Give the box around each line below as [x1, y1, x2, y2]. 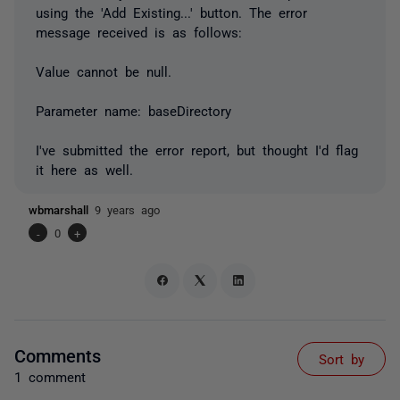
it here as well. [36, 162, 133, 176]
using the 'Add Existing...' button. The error [36, 5, 307, 19]
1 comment [14, 369, 86, 383]
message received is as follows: [36, 25, 242, 38]
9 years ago [95, 204, 160, 215]
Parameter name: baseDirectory [36, 104, 231, 117]
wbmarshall [29, 204, 95, 215]
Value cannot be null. [36, 64, 171, 78]
